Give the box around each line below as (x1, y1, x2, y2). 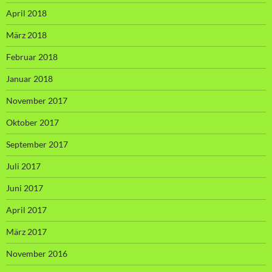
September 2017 (6, 139, 68, 150)
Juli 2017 (6, 161, 41, 172)
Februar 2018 (6, 52, 58, 63)
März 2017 (6, 226, 47, 237)
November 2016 (6, 248, 67, 259)
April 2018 (6, 8, 47, 19)
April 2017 (6, 205, 47, 216)
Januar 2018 (6, 73, 53, 84)
